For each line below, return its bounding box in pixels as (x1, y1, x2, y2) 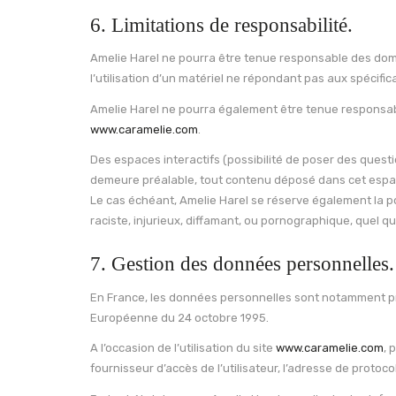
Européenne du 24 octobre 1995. (90, 310, 269, 324)
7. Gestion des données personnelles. (90, 253, 394, 275)
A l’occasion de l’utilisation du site (90, 341, 276, 354)
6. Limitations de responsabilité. (90, 13, 353, 36)
